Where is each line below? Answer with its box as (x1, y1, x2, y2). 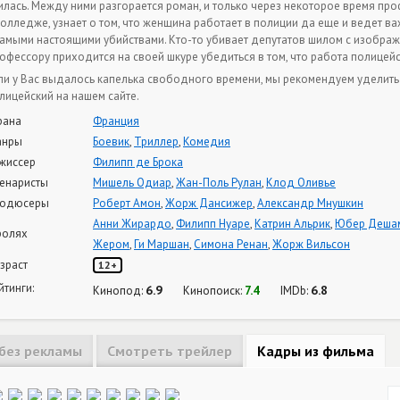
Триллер (134, 133, 179, 149)
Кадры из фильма (257, 341, 374, 360)
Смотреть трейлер (107, 341, 232, 360)
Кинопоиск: (183, 282, 245, 298)
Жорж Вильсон (272, 236, 350, 252)
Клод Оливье (266, 174, 336, 190)
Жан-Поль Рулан (176, 174, 262, 190)
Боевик (93, 133, 129, 149)
